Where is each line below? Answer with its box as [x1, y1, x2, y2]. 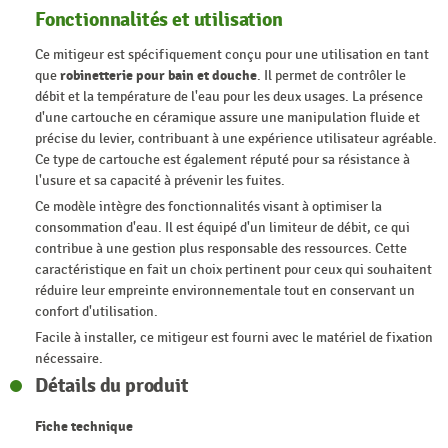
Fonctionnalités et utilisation [35, 6, 283, 32]
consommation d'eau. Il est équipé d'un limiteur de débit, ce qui [35, 219, 410, 237]
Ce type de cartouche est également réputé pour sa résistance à [35, 151, 410, 169]
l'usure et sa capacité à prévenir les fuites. [35, 172, 285, 190]
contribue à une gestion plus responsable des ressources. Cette [35, 240, 407, 258]
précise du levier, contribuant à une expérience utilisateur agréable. [35, 130, 437, 148]
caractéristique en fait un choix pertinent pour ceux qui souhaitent [35, 261, 432, 279]
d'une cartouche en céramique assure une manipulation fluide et [35, 109, 420, 127]
